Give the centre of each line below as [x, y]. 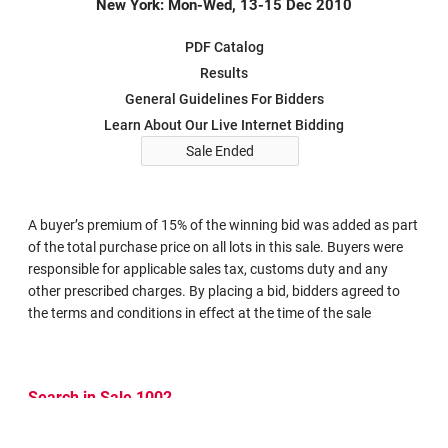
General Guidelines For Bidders [224, 99]
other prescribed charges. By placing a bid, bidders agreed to [214, 291]
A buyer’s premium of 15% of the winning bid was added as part [223, 225]
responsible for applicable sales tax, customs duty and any [208, 269]
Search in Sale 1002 [100, 397]
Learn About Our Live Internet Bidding [224, 125]
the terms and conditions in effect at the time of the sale [199, 313]
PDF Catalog [224, 47]
